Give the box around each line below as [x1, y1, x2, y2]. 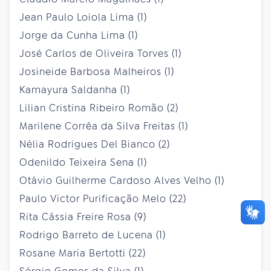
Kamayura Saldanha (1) [19, 83, 130, 96]
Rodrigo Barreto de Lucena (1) [19, 228, 166, 241]
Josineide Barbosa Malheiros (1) [19, 65, 174, 78]
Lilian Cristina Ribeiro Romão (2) [19, 101, 178, 114]
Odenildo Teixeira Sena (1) [19, 155, 147, 169]
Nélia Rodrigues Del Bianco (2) [19, 137, 170, 151]
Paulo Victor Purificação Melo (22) [19, 192, 186, 205]
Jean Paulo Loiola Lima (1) [19, 10, 147, 24]
